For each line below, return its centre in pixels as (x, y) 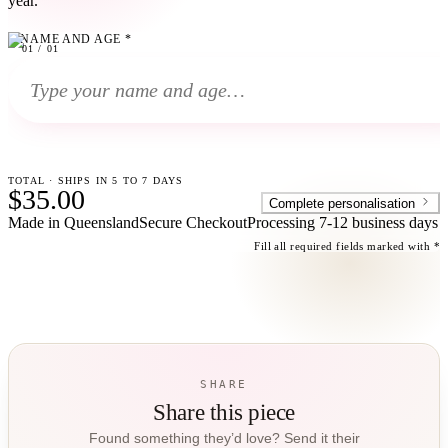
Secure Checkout (193, 222)
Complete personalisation (342, 203)
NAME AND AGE (71, 39)
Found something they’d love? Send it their (224, 438)
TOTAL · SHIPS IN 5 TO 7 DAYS (96, 180)
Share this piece (224, 412)
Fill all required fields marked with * (347, 246)
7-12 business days (378, 222)
